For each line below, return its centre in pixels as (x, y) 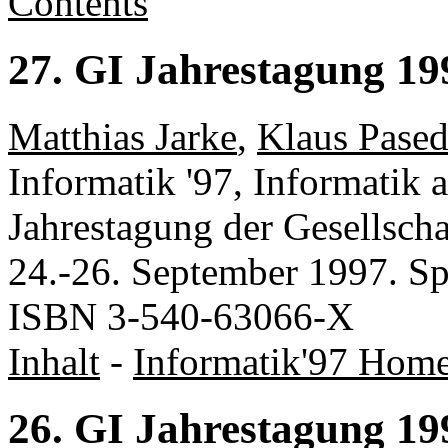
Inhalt (54, 362)
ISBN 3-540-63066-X (181, 317)
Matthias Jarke (122, 137)
